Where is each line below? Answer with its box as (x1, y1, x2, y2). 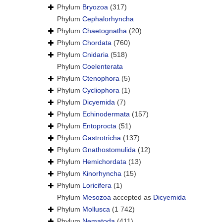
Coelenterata (82, 62, 123, 71)
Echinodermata (82, 110, 130, 118)
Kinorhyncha (82, 169, 121, 178)
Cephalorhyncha (82, 15, 134, 23)
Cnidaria (82, 51, 109, 59)
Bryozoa (82, 3, 108, 11)
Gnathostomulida (82, 146, 136, 154)
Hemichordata (82, 158, 126, 166)
